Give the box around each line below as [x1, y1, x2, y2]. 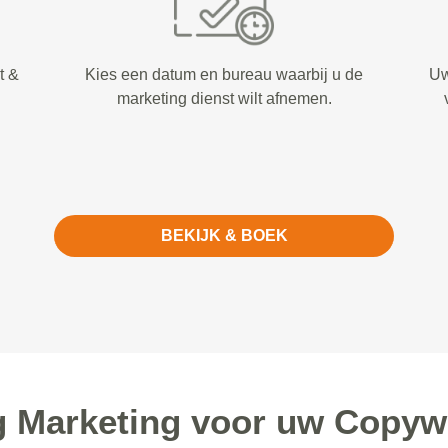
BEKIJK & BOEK [160, 227, 288, 244]
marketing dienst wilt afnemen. [116, 90, 332, 107]
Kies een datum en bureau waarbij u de [85, 66, 363, 83]
